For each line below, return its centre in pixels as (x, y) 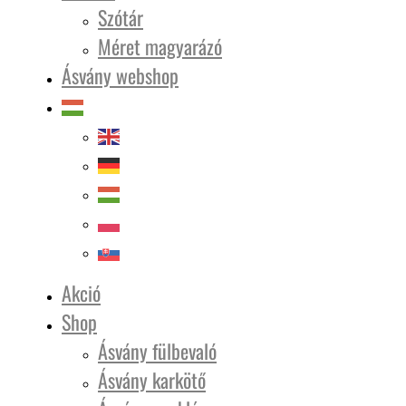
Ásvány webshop (120, 75)
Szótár (121, 17)
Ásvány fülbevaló (157, 351)
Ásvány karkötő (152, 380)
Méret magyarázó (160, 46)
